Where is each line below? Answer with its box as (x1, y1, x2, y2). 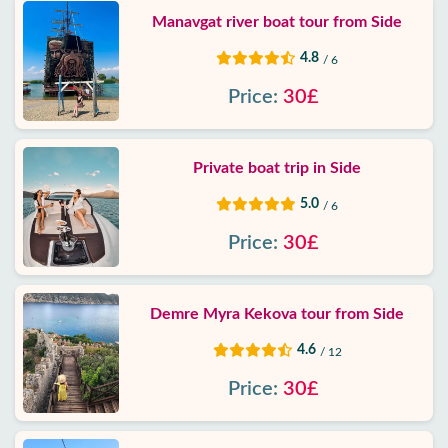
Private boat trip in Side (193, 160, 361, 176)
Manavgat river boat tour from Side (152, 14, 402, 30)
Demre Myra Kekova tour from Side (150, 306, 404, 322)
